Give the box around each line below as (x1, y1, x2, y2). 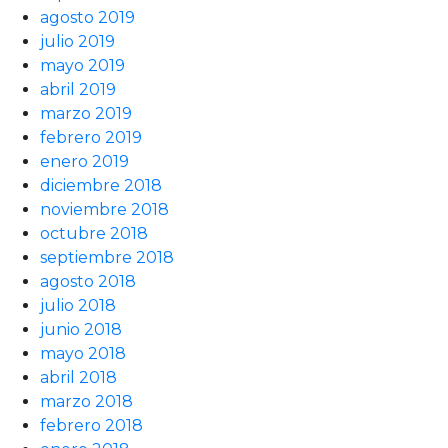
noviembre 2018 (40, 200, 169, 219)
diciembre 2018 (40, 176, 162, 195)
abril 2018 (40, 368, 117, 387)
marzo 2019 (40, 104, 132, 123)
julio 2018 (40, 296, 116, 315)
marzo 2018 (40, 392, 133, 411)
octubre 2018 (40, 224, 148, 243)
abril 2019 (40, 80, 116, 99)
